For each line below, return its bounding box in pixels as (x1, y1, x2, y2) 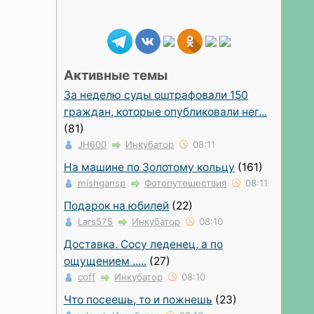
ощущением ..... (64, 254, 146, 268)
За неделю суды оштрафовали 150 (64, 88, 248, 102)
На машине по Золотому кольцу (64, 160, 235, 174)
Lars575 (78, 215, 113, 227)
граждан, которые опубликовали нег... (64, 105, 267, 118)
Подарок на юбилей (64, 198, 169, 212)
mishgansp (78, 177, 125, 189)
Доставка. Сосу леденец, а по (64, 237, 223, 251)
